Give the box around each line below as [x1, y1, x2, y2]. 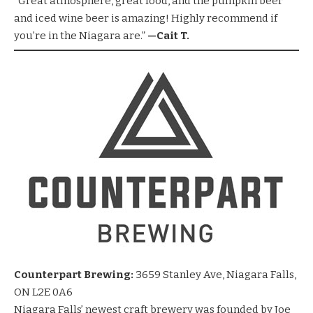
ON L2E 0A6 [14, 285, 73, 298]
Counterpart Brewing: [14, 268, 133, 281]
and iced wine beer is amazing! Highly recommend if [14, 11, 277, 24]
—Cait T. [145, 29, 189, 42]
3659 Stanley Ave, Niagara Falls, [133, 268, 296, 281]
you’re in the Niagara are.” [14, 29, 145, 42]
